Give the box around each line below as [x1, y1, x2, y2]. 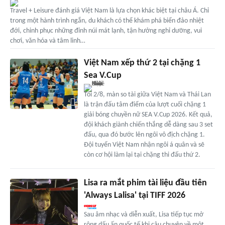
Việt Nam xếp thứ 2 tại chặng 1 [83, 58, 200, 68]
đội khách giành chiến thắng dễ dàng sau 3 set [83, 121, 213, 129]
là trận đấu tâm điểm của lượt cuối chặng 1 [83, 100, 206, 108]
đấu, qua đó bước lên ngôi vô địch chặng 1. [83, 131, 205, 139]
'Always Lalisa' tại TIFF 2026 [83, 190, 185, 200]
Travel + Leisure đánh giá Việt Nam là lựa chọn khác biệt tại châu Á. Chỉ [10, 7, 209, 15]
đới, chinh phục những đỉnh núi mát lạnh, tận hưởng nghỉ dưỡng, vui [10, 27, 202, 35]
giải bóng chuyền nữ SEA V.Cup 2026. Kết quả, [83, 110, 212, 119]
